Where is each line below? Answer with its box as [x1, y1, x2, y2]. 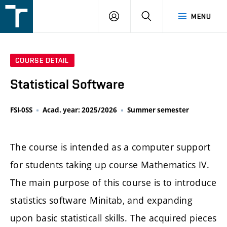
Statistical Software [10, 77, 125, 92]
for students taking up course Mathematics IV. [10, 158, 210, 171]
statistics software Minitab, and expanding [10, 194, 193, 206]
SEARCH [151, 12, 179, 20]
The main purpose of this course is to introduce [10, 176, 216, 188]
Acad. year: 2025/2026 [43, 105, 117, 115]
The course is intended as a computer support [10, 140, 211, 153]
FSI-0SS [10, 105, 32, 115]
